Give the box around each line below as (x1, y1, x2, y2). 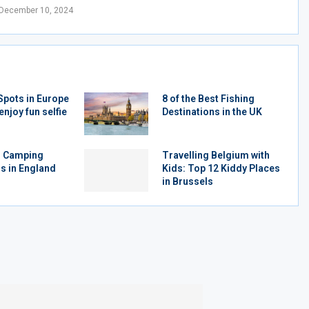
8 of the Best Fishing (161, 93, 255, 105)
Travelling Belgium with (161, 150, 270, 161)
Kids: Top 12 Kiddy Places (161, 163, 280, 175)
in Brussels (161, 176, 213, 188)
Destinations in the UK (161, 106, 262, 118)
